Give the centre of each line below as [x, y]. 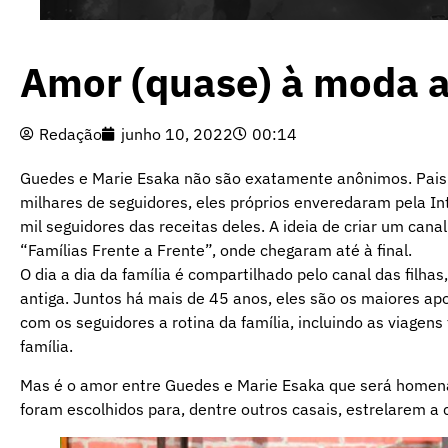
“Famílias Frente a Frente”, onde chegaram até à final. [216, 250]
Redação [70, 134]
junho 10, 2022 [177, 134]
